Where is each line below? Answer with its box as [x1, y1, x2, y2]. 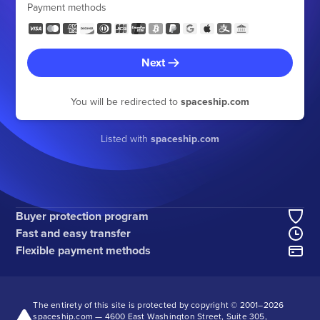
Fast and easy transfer [16, 224, 131, 241]
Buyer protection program [16, 207, 149, 224]
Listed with [101, 131, 151, 146]
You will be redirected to [71, 94, 181, 109]
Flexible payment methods [16, 241, 151, 259]
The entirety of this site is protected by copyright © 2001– [33, 298, 264, 311]
